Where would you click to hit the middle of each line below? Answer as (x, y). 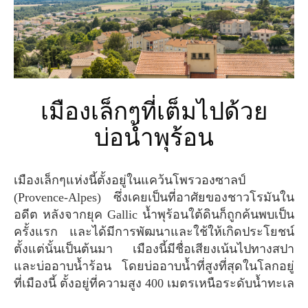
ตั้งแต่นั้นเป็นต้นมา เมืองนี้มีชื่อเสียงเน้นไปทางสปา (154, 249)
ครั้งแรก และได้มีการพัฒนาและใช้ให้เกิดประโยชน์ (154, 231)
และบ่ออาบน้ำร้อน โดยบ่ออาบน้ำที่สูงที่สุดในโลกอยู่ (154, 266)
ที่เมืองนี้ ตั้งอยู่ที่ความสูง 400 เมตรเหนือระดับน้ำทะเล (154, 283)
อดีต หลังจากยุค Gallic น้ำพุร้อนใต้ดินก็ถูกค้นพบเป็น (154, 214)
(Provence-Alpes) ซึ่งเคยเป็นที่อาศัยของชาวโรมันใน (154, 197)
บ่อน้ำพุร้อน (154, 137)
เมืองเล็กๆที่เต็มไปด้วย (44, 111)
